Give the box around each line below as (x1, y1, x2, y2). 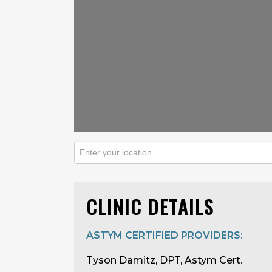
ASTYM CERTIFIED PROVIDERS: (86, 229, 243, 241)
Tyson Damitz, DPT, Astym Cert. (86, 254, 242, 266)
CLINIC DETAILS (86, 192, 214, 220)
